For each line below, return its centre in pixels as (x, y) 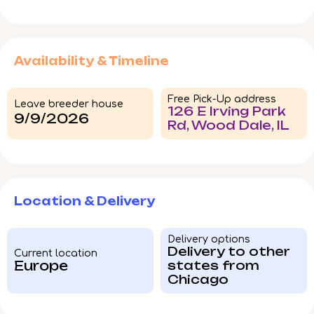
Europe (41, 265)
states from (213, 266)
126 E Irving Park (227, 111)
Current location (56, 253)
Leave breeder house (69, 104)
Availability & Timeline (91, 61)
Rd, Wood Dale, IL (228, 125)
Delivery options (209, 240)
